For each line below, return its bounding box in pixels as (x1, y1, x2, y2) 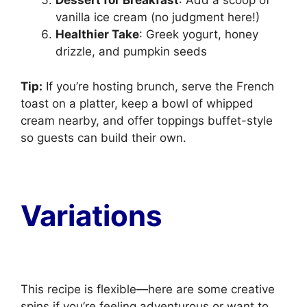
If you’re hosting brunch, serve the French (42, 79, 274, 93)
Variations (21, 197, 162, 233)
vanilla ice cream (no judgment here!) (56, 10, 260, 24)
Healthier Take (56, 27, 139, 41)
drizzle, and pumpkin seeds (56, 45, 207, 58)
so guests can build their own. (21, 130, 186, 145)
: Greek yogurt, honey (139, 27, 258, 41)
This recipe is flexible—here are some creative (21, 282, 275, 296)
